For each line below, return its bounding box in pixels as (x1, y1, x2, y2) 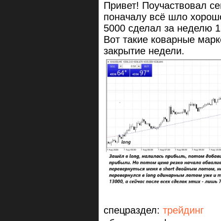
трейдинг (163, 204, 204, 216)
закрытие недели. (104, 45, 184, 57)
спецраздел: (104, 204, 163, 216)
